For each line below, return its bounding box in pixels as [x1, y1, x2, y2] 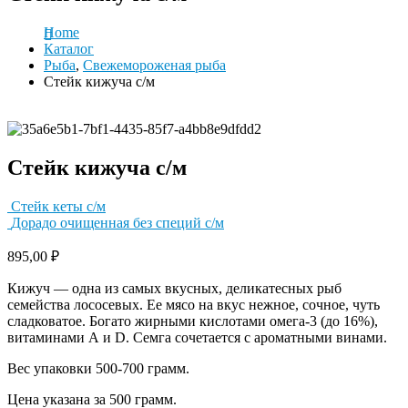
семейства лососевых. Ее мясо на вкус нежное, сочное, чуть [7, 296, 380, 312]
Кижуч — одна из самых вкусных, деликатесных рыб [7, 280, 342, 296]
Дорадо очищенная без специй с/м [11, 214, 224, 230]
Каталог [44, 40, 94, 56]
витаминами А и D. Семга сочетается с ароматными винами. [7, 329, 387, 345]
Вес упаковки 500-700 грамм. [7, 360, 189, 376]
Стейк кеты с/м [11, 198, 106, 214]
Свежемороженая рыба [83, 56, 226, 73]
